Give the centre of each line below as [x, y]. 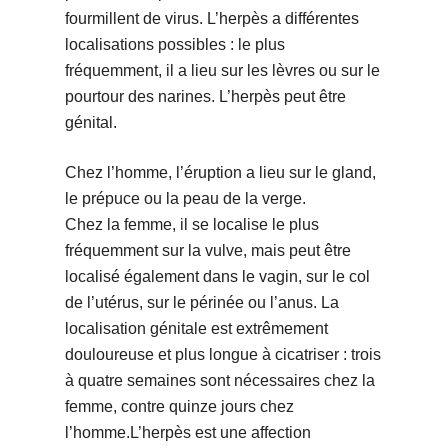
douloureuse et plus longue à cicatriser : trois [222, 355]
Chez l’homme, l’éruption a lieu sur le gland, [220, 173]
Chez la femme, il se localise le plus [191, 225]
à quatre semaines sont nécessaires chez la [219, 381]
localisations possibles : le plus [174, 45]
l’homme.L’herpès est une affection [187, 433]
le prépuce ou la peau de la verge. [185, 199]
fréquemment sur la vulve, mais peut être [207, 251]
